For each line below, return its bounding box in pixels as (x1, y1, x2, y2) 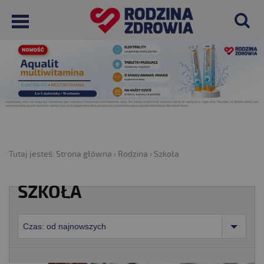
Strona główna (56, 148, 112, 159)
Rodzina (118, 148, 148, 159)
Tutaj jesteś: (9, 148, 56, 159)
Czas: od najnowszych (23, 222, 106, 232)
